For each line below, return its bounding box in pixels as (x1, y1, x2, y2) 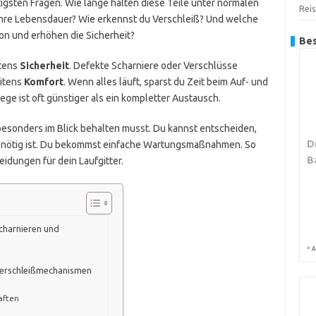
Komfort (23, 76, 63, 87)
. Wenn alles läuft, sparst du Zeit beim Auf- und (63, 76, 268, 87)
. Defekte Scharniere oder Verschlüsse (68, 60, 238, 71)
